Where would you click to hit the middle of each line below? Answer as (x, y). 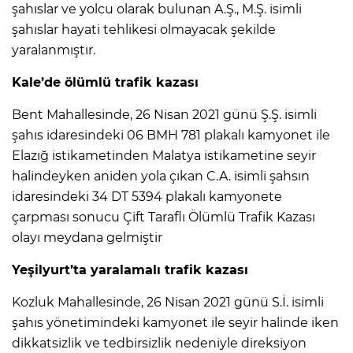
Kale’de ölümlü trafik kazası (105, 82)
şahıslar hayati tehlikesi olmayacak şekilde (144, 29)
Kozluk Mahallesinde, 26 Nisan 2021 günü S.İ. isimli (168, 302)
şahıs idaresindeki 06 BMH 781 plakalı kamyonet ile (171, 135)
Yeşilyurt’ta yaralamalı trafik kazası (130, 269)
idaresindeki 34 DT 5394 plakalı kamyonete (147, 196)
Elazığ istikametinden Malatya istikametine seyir (164, 155)
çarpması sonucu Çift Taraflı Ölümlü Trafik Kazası (163, 217)
